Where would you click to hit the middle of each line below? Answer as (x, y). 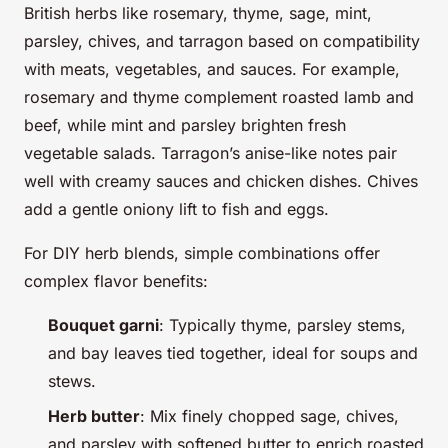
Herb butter (94, 415)
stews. (72, 381)
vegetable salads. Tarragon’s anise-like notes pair (210, 153)
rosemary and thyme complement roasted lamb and (219, 97)
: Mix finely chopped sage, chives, (269, 415)
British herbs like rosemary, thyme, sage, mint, (198, 13)
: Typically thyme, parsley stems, (282, 325)
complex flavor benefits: (116, 281)
